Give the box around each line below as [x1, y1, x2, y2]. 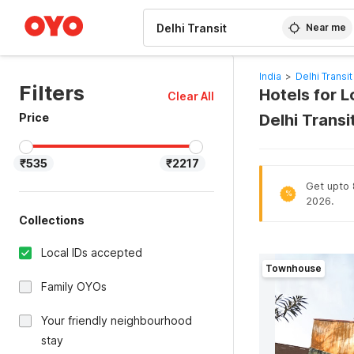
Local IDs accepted [41, 246, 142, 259]
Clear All [167, 89, 214, 103]
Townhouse [265, 262, 322, 274]
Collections [19, 213, 85, 227]
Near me [306, 21, 347, 33]
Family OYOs [41, 280, 107, 293]
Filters [19, 81, 85, 105]
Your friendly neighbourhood [41, 314, 192, 327]
